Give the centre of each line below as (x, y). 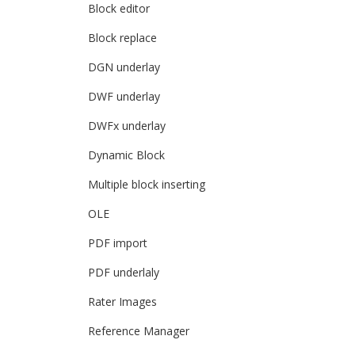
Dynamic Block (126, 155)
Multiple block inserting (147, 184)
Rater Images (122, 302)
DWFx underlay (127, 126)
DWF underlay (124, 96)
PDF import (118, 243)
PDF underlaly (124, 272)
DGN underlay (124, 67)
